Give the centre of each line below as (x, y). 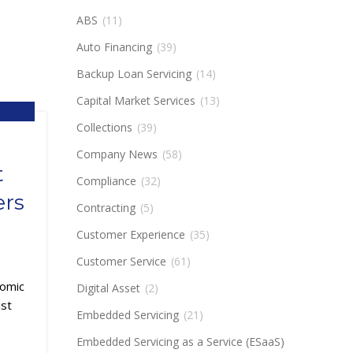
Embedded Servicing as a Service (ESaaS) (180, 342)
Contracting (106, 208)
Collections (104, 127)
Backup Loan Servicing (134, 74)
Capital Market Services (136, 100)
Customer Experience (130, 234)
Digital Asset (108, 288)
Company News (117, 154)
